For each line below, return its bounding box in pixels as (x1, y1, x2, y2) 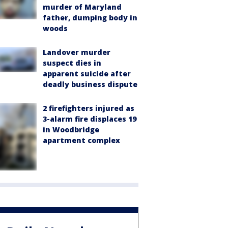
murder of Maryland (43, 2, 122, 12)
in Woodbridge (43, 124, 99, 134)
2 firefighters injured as (43, 103, 134, 113)
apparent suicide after (43, 68, 131, 78)
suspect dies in (43, 58, 101, 68)
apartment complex (43, 135, 120, 145)
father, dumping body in (43, 12, 137, 22)
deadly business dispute (43, 79, 137, 89)
